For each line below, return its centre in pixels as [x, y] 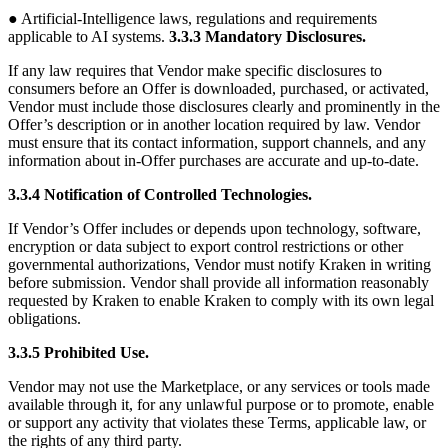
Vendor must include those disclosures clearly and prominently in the [224, 107]
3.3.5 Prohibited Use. [78, 353]
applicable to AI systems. [88, 37]
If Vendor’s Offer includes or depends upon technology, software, [214, 229]
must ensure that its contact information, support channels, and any [217, 143]
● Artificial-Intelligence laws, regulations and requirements [192, 19]
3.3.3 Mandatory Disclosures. [267, 37]
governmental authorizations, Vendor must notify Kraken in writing [219, 265]
